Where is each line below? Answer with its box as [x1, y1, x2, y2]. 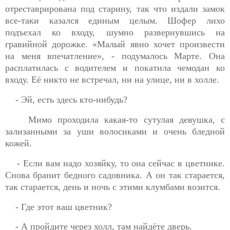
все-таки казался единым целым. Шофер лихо [5, 15, 225, 26]
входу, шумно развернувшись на [71, 27, 225, 38]
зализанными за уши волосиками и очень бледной [5, 126, 225, 137]
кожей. [5, 138, 32, 148]
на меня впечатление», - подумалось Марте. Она [5, 51, 225, 62]
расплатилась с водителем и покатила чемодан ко [5, 63, 225, 73]
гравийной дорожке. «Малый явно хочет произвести [5, 39, 225, 50]
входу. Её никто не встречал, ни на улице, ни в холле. [5, 74, 219, 85]
